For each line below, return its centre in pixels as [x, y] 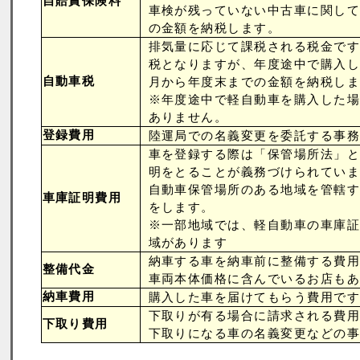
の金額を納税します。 [215, 28]
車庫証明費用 [82, 198]
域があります [188, 243]
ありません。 [188, 117]
